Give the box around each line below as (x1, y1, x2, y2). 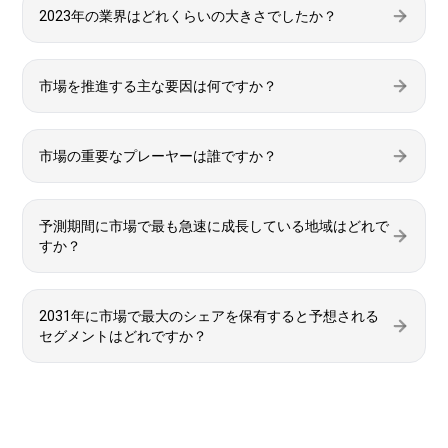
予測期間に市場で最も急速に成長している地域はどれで (39, 218, 389, 234)
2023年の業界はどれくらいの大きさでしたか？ (39, 8, 337, 24)
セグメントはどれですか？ (39, 328, 207, 344)
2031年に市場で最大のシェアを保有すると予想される (39, 308, 379, 324)
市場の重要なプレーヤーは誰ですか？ (39, 148, 277, 164)
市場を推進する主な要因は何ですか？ (39, 78, 277, 94)
